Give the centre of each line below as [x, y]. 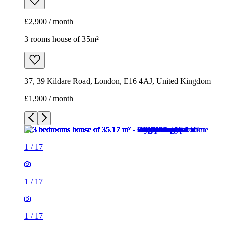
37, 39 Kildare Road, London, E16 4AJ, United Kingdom [118, 81]
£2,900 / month [49, 22]
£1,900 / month [49, 99]
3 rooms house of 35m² [62, 39]
